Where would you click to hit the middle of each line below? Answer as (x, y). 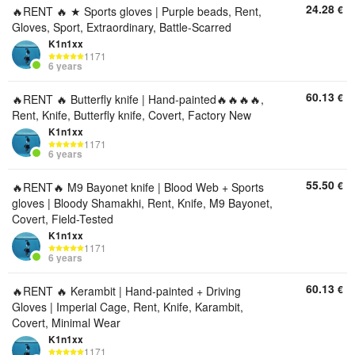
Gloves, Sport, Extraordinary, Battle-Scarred (122, 27)
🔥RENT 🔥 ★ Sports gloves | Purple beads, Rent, (137, 11)
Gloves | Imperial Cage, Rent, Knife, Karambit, (128, 307)
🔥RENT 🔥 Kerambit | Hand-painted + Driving (126, 291)
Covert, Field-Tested (63, 219)
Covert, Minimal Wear (66, 323)
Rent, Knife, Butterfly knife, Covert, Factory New (132, 115)
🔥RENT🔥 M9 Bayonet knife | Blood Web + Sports (138, 187)
